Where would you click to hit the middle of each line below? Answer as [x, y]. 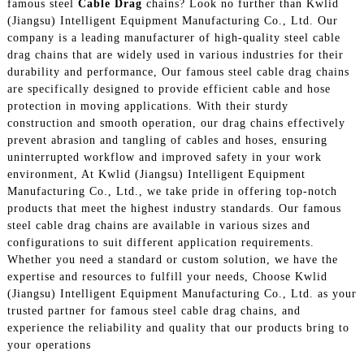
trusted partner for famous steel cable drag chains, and [154, 310]
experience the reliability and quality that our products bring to [178, 327]
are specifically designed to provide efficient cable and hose [169, 89]
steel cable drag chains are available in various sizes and [158, 225]
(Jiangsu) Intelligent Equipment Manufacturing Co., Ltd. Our [172, 20]
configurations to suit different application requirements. [160, 242]
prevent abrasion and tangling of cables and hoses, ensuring [167, 140]
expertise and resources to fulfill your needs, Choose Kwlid [167, 276]
